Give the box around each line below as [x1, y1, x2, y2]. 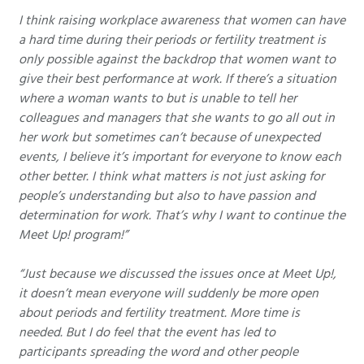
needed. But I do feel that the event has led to [19, 323, 275, 342]
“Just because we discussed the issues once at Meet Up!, [19, 265, 336, 284]
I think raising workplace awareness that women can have [19, 11, 345, 29]
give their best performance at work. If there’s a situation [19, 69, 336, 88]
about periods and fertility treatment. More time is [19, 304, 300, 323]
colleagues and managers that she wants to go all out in [19, 108, 335, 127]
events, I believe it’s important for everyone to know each [19, 147, 341, 166]
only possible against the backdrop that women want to [19, 50, 336, 68]
